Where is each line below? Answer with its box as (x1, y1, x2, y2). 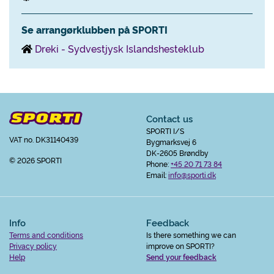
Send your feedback (146, 251, 217, 262)
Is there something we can (146, 229, 236, 240)
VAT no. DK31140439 (9, 134, 78, 145)
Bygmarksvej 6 (146, 136, 196, 147)
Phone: (146, 158, 171, 169)
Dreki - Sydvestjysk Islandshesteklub (35, 42, 204, 55)
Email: (146, 169, 168, 180)
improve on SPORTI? (146, 240, 215, 251)
